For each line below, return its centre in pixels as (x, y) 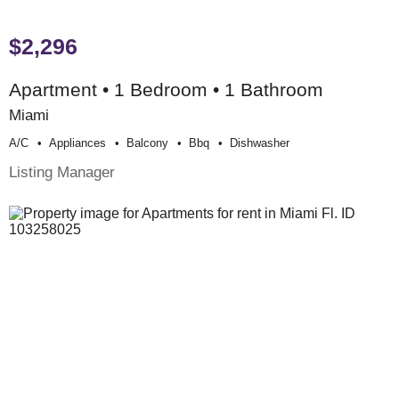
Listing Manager (62, 171)
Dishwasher (260, 142)
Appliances (77, 142)
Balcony (147, 142)
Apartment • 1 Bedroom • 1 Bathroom (166, 89)
